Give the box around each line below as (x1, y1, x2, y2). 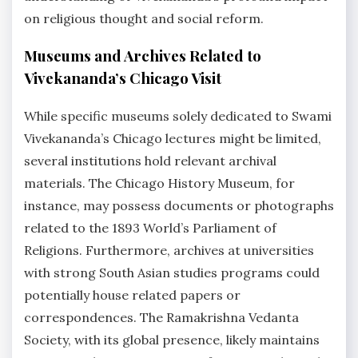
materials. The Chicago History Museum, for (24, 174, 295, 191)
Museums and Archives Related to (24, 46, 261, 66)
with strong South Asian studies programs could (24, 264, 320, 280)
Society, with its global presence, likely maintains (24, 331, 320, 348)
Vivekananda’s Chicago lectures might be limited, (24, 129, 321, 146)
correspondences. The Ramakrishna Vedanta (24, 308, 299, 325)
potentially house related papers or (24, 286, 241, 303)
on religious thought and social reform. (24, 10, 264, 27)
